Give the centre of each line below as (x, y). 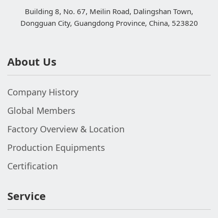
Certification (33, 166)
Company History (43, 92)
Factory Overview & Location (66, 129)
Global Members (41, 110)
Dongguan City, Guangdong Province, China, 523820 (109, 23)
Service (27, 196)
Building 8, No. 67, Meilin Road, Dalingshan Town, (109, 11)
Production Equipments (56, 147)
